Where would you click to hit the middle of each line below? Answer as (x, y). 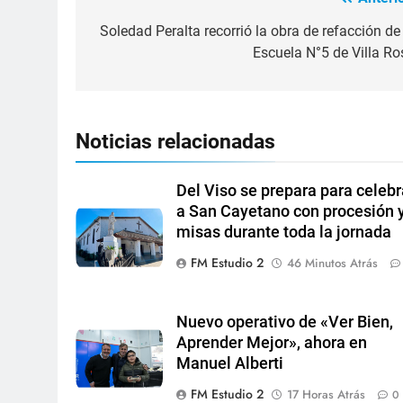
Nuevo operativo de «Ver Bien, (285, 322)
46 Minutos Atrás (333, 264)
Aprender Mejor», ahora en (272, 343)
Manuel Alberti (230, 364)
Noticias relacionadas (175, 142)
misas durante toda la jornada (284, 233)
